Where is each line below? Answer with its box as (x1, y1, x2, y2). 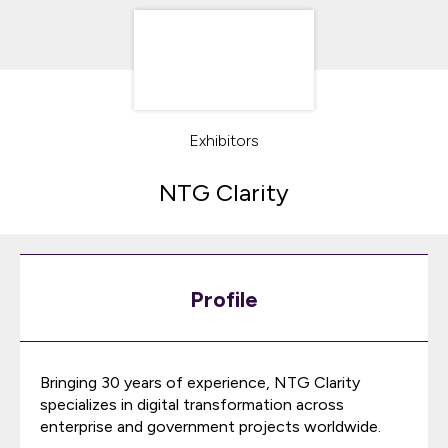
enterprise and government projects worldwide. (40, 417, 381, 436)
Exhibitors (188, 131, 259, 150)
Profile (190, 286, 258, 313)
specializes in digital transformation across (40, 395, 344, 414)
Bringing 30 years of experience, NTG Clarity (40, 373, 360, 392)
